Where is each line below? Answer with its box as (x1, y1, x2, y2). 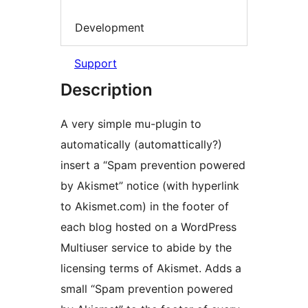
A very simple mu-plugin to (60, 117, 201, 131)
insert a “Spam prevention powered (60, 158, 245, 173)
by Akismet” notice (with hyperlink (60, 179, 239, 193)
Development (75, 20, 144, 34)
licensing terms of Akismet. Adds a (60, 261, 241, 276)
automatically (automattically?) (60, 137, 222, 152)
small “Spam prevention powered (60, 282, 233, 296)
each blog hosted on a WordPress (60, 220, 236, 234)
